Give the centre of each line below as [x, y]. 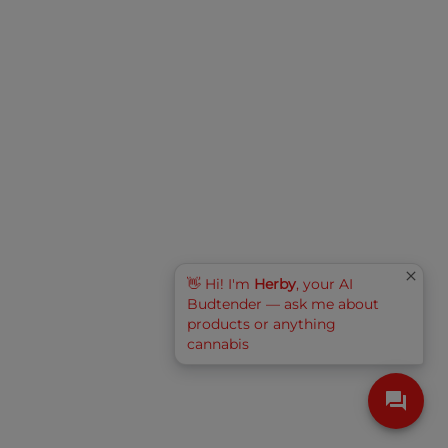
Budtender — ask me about [283, 304]
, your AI [324, 284]
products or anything [261, 324]
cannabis [218, 344]
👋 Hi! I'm [220, 284]
